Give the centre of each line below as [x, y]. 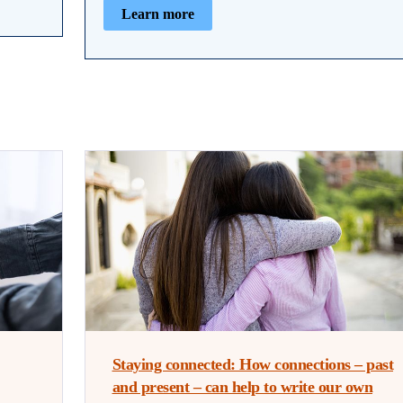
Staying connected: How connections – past [252, 365]
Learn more [157, 13]
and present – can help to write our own [242, 387]
